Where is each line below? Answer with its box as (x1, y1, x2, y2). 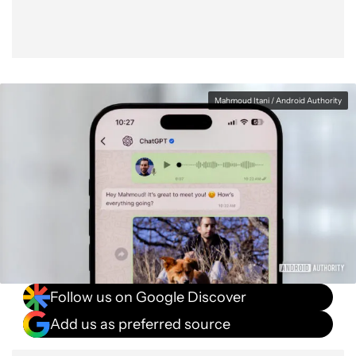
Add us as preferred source (50, 315, 230, 333)
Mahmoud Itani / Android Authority (215, 95, 342, 106)
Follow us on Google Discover (50, 288, 246, 306)
